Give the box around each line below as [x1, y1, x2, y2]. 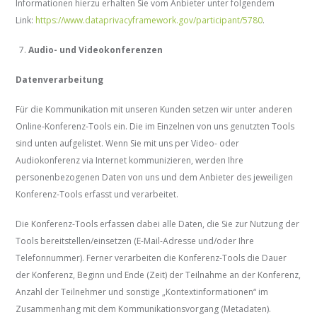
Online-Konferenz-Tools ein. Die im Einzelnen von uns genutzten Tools [16, 120, 295, 133]
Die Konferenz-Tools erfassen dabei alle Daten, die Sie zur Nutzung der [16, 218, 300, 231]
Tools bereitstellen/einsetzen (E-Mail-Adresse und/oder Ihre [16, 235, 255, 248]
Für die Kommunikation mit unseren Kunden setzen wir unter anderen [16, 103, 293, 116]
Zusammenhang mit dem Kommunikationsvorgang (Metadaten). [16, 303, 272, 316]
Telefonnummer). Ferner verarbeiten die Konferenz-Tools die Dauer [16, 252, 287, 265]
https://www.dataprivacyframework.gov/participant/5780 [35, 14, 263, 27]
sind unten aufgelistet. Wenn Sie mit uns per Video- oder [16, 137, 240, 150]
